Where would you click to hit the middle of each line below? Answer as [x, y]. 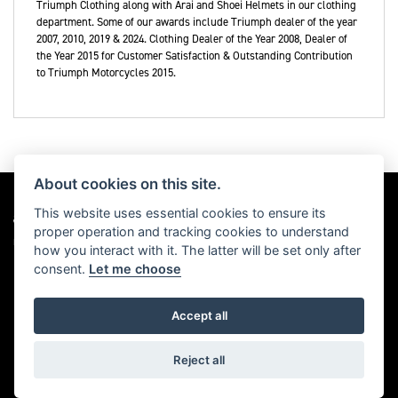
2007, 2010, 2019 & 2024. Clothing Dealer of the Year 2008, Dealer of [192, 39]
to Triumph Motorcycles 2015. [106, 73]
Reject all [199, 359]
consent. [62, 268]
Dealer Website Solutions [58, 243]
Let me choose [135, 268]
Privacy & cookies [53, 355]
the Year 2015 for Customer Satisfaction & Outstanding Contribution [195, 56]
